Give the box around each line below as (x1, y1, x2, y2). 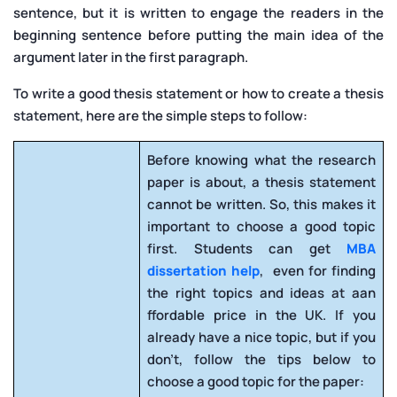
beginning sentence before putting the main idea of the (13, 25, 384, 44)
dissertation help (147, 261, 261, 280)
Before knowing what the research (147, 150, 376, 169)
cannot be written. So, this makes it (147, 194, 376, 214)
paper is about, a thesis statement (147, 172, 376, 191)
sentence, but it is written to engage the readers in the (13, 3, 384, 22)
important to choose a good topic (147, 216, 376, 236)
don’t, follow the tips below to (147, 349, 376, 369)
